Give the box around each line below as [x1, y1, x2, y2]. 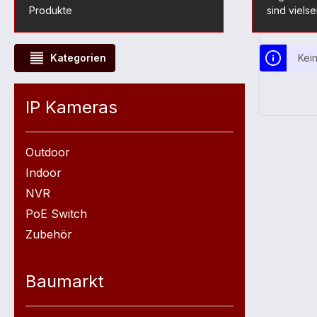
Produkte [29, 4, 72, 16]
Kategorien [50, 52, 106, 64]
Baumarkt [25, 271, 104, 292]
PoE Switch [25, 207, 87, 221]
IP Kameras [25, 97, 117, 117]
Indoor [25, 166, 62, 180]
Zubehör [25, 227, 72, 241]
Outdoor [25, 145, 70, 159]
